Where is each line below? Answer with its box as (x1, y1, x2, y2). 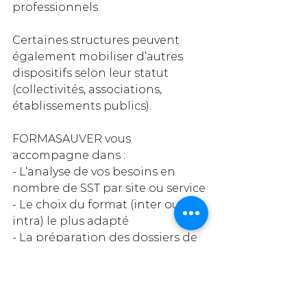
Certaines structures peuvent (12, 34, 182, 47)
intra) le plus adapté (12, 214, 129, 228)
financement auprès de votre (12, 247, 183, 261)
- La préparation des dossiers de (12, 231, 200, 245)
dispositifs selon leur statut (12, 66, 171, 80)
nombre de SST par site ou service (12, 182, 206, 195)
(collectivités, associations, (12, 83, 164, 97)
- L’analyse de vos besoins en (12, 165, 178, 179)
